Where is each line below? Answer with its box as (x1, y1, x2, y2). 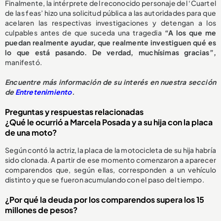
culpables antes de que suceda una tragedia (5, 28, 165, 37)
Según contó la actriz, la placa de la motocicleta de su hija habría (5, 145, 216, 154)
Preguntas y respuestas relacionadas (5, 106, 144, 117)
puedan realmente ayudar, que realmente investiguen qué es (5, 37, 216, 47)
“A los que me (164, 28, 216, 37)
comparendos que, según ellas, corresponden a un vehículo (5, 165, 216, 174)
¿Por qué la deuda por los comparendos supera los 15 (5, 194, 204, 205)
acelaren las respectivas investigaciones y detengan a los (5, 18, 216, 27)
